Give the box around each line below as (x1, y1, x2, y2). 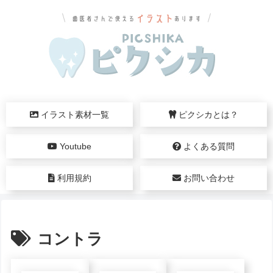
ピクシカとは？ (175, 110, 238, 119)
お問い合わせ (180, 173, 235, 183)
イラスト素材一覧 (38, 110, 110, 119)
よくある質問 (180, 141, 235, 151)
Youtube (57, 141, 92, 151)
